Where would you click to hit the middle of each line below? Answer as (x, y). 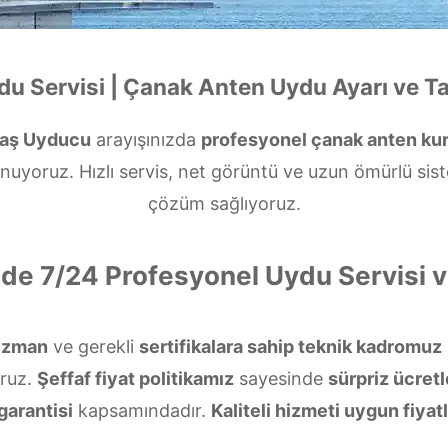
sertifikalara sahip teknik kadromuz (290, 346)
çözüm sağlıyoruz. (224, 203)
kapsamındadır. (142, 410)
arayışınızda (145, 139)
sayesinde (280, 378)
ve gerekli (93, 346)
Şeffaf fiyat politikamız (135, 378)
